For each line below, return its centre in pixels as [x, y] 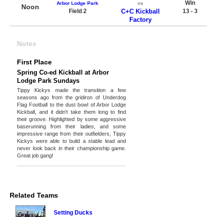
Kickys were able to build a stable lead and [71, 141]
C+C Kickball [140, 11]
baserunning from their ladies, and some [71, 126]
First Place [34, 62]
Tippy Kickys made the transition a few [71, 90]
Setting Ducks [73, 213]
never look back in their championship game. [71, 148]
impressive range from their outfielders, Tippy [71, 134]
